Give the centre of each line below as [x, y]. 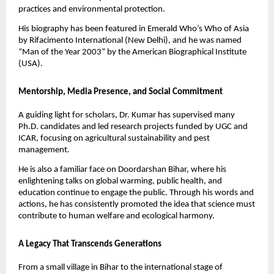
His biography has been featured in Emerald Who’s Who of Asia [133, 29]
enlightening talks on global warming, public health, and [120, 181]
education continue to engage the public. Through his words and [136, 193]
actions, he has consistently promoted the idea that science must [136, 204]
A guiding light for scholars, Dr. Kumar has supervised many [126, 115]
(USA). [31, 64]
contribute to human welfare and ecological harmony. [117, 216]
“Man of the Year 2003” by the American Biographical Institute [132, 52]
